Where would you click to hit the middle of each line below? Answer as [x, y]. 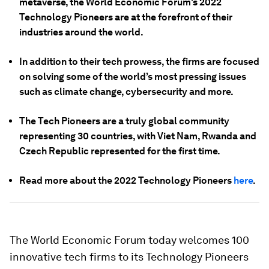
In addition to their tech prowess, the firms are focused [139, 62]
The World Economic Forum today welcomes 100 [129, 240]
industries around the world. [81, 32]
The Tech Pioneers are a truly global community [124, 121]
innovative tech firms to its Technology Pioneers [129, 257]
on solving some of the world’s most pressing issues [133, 77]
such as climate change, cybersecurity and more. [126, 92]
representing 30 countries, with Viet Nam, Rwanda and [138, 136]
